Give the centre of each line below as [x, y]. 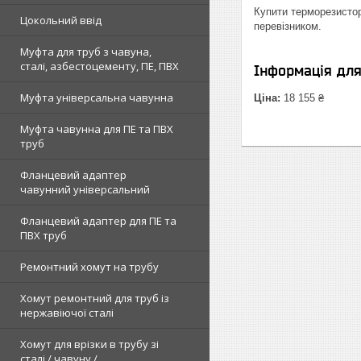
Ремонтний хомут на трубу [89, 267]
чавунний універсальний [85, 190]
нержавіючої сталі [67, 313]
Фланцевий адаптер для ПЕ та [98, 221]
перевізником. [288, 26]
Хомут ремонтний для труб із [95, 299]
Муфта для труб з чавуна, [86, 52]
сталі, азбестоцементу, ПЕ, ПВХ [100, 66]
